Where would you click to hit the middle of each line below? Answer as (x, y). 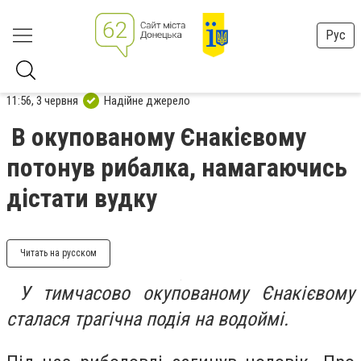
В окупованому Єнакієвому (159, 137)
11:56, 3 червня (42, 100)
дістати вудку (82, 198)
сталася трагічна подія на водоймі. (147, 319)
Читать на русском (58, 253)
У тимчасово (75, 293)
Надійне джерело (147, 100)
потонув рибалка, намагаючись (177, 168)
